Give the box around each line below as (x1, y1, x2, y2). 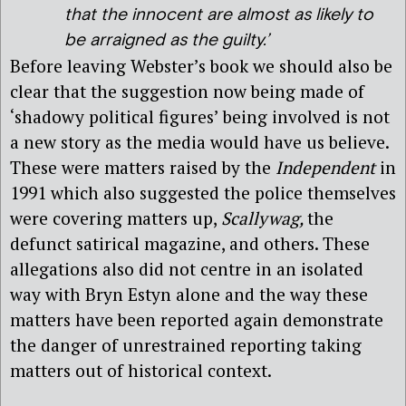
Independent (275, 155, 380, 179)
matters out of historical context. (10, 358, 272, 382)
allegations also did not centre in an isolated (10, 256, 363, 280)
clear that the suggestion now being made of (10, 79, 364, 102)
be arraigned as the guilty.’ (64, 28, 269, 52)
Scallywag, (221, 206, 307, 229)
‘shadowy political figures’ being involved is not (10, 104, 390, 128)
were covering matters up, (10, 206, 221, 229)
